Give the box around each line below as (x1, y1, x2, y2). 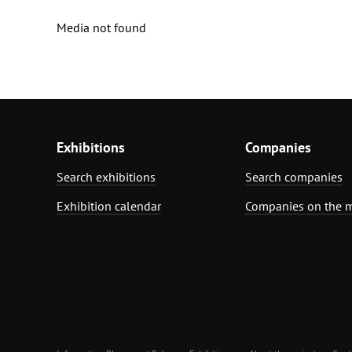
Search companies (245, 168, 343, 185)
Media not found (57, 19, 146, 35)
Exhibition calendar (57, 197, 161, 214)
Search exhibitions (57, 168, 156, 185)
